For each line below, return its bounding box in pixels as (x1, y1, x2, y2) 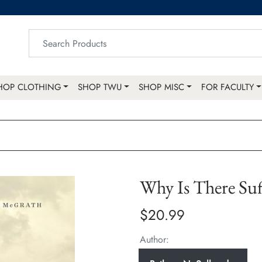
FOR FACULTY (201, 81, 254, 94)
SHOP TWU (78, 81, 122, 94)
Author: (140, 233, 169, 247)
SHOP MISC (139, 81, 185, 94)
